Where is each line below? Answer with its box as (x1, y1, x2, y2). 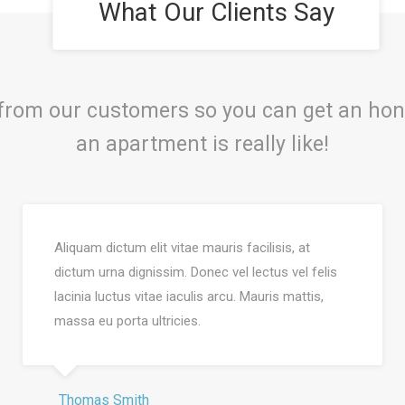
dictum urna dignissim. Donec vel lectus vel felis (54, 264, 337, 280)
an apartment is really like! (76, 132, 329, 156)
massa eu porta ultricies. (54, 313, 201, 329)
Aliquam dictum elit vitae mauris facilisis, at (54, 240, 310, 256)
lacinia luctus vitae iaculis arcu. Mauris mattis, (54, 288, 324, 305)
